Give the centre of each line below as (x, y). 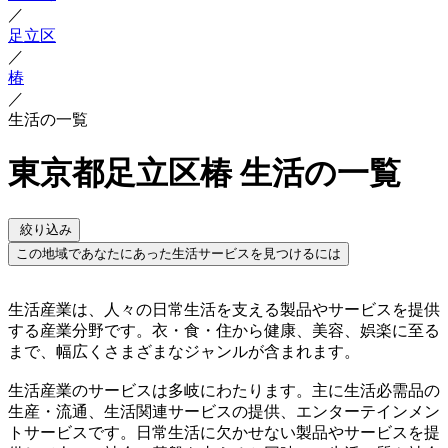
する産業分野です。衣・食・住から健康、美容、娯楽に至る (224, 330)
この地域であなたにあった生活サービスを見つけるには (178, 253)
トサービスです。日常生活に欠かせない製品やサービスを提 (224, 432)
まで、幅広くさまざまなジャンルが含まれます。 (184, 351)
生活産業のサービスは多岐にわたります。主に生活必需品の (224, 390)
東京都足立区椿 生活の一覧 (204, 173)
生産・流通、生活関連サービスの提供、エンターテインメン (224, 411)
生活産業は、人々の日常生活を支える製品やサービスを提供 (224, 309)
